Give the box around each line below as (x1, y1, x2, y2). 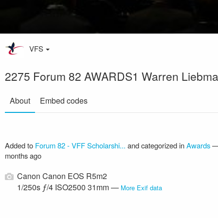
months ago (5, 150, 41, 161)
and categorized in (126, 140, 186, 150)
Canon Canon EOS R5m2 (17, 170, 108, 182)
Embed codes (40, 94, 88, 106)
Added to (5, 140, 35, 150)
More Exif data (121, 182, 163, 192)
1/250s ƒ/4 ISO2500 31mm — (17, 181, 121, 193)
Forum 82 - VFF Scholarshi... (35, 140, 126, 150)
